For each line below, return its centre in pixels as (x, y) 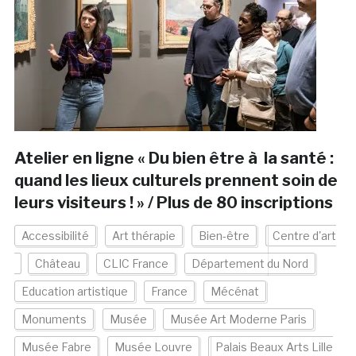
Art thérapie (143, 236)
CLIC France (135, 264)
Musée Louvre (153, 347)
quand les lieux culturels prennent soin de (176, 181)
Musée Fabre (56, 347)
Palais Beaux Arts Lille (274, 347)
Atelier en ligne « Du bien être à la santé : (174, 159)
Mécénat (234, 292)
